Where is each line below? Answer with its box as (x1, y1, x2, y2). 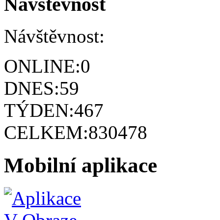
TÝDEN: (4, 99, 74, 121)
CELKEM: (4, 121, 88, 143)
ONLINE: (4, 55, 81, 77)
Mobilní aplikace (4, 153, 157, 177)
